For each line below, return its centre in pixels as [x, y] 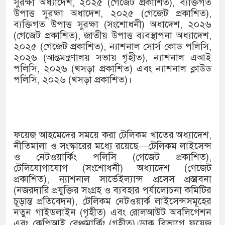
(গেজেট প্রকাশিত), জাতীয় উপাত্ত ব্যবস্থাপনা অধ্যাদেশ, [113, 36]
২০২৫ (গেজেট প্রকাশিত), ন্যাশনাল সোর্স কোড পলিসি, [113, 47]
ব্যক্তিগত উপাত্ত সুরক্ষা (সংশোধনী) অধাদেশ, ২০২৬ [113, 25]
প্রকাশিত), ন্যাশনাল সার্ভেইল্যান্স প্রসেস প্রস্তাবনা [113, 179]
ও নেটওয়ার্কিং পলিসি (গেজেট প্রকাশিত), [113, 157]
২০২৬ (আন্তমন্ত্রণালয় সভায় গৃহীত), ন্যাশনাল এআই [113, 58]
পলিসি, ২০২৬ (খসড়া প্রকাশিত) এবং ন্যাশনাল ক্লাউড [113, 69]
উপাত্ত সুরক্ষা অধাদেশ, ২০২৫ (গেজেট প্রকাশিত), [113, 14]
